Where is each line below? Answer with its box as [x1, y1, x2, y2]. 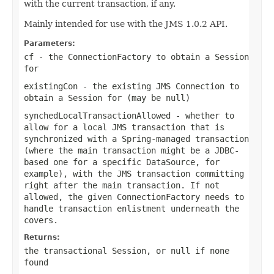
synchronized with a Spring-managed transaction [24, 133, 249, 144]
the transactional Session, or [24, 245, 171, 256]
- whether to [171, 110, 234, 120]
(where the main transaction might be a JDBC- [24, 145, 239, 155]
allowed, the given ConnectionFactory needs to [24, 191, 244, 202]
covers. [24, 215, 58, 225]
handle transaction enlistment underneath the [24, 203, 239, 213]
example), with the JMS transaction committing [24, 168, 244, 179]
